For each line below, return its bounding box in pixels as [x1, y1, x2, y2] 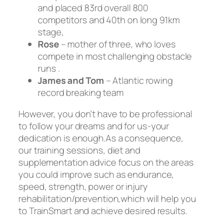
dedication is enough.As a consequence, [18, 131, 184, 144]
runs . [38, 62, 60, 75]
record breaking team [38, 86, 124, 99]
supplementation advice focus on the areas [18, 155, 194, 169]
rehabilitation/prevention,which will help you [18, 192, 196, 205]
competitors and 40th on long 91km [38, 14, 180, 26]
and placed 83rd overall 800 [38, 1, 149, 14]
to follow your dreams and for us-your [18, 119, 170, 132]
